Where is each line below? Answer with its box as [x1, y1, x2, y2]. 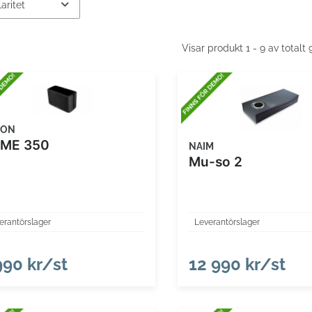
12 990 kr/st [189, 253, 286, 274]
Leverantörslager [194, 217, 260, 227]
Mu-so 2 [189, 154, 243, 171]
